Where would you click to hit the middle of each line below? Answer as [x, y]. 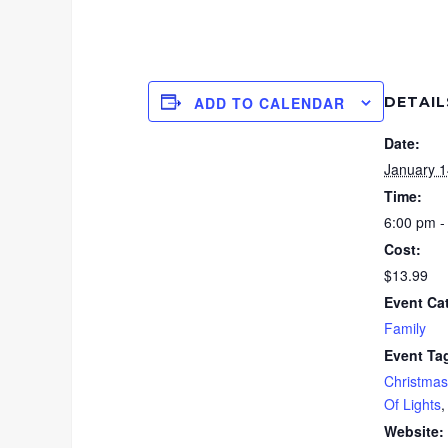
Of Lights [412, 404]
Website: [414, 431]
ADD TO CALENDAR [269, 103]
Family [405, 328]
